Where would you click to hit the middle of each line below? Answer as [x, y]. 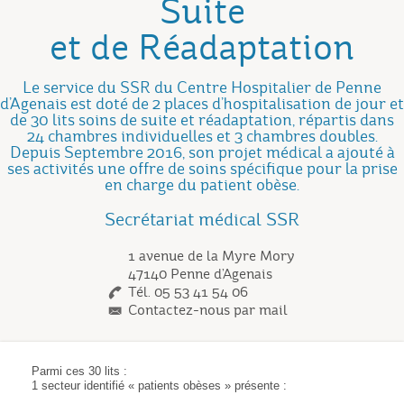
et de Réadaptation [202, 47]
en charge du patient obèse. [202, 185]
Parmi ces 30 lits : [79, 371]
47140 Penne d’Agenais [200, 274]
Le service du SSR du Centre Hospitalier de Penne [202, 87]
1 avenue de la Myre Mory [211, 256]
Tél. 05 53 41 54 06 [188, 292]
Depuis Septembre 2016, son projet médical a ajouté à [202, 152]
